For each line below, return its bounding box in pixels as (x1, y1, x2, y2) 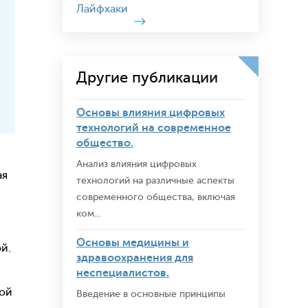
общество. (76, 137, 133, 149)
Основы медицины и (76, 236, 189, 249)
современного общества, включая (76, 192, 235, 202)
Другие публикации (76, 69, 218, 86)
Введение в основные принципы (76, 289, 225, 299)
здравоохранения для (76, 252, 193, 264)
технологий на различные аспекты (76, 175, 234, 186)
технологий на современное (76, 122, 231, 134)
